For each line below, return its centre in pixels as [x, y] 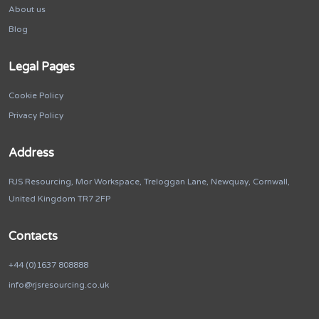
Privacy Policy [36, 116]
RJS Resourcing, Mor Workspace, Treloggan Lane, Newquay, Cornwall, [149, 182]
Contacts [33, 237]
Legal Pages [42, 67]
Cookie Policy [36, 96]
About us [27, 10]
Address [31, 153]
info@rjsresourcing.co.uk [59, 285]
